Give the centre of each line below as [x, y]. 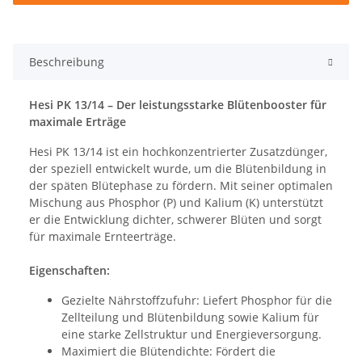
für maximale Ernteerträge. [103, 236]
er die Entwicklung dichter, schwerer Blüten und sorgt [175, 219]
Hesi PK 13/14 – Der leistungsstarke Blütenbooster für [178, 104]
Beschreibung [67, 61]
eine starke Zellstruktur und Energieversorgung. [192, 334]
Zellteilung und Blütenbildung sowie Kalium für [190, 317]
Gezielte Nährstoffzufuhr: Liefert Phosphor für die [197, 300]
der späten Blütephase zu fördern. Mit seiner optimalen [181, 185]
